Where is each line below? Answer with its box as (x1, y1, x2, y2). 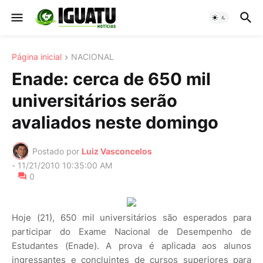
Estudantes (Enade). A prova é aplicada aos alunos (12, 240, 251, 252)
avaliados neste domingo (12, 112, 218, 133)
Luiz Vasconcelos (82, 146, 152, 156)
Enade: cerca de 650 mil (12, 69, 211, 90)
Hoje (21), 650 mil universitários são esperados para (12, 212, 251, 224)
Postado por (32, 146, 79, 156)
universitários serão (12, 90, 177, 112)
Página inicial (12, 52, 62, 62)
